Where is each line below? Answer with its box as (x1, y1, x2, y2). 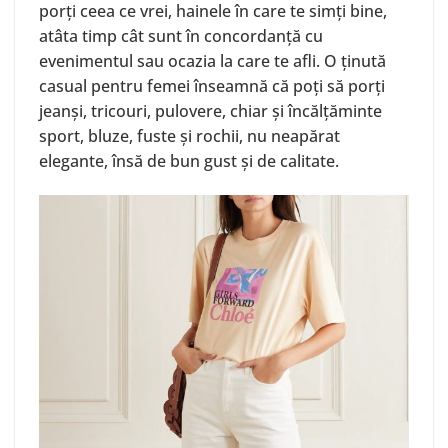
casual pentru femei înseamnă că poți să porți (39, 74, 385, 97)
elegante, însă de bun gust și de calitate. (39, 149, 339, 172)
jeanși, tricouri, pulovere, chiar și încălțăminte (39, 99, 382, 122)
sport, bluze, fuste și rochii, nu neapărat (39, 124, 340, 147)
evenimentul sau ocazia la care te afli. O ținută (39, 49, 386, 72)
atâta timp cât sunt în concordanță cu (39, 24, 323, 47)
